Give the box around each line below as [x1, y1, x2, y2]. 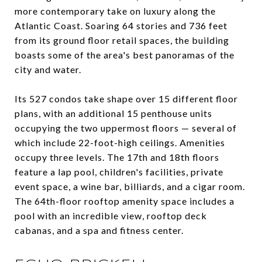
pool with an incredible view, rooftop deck [15, 210, 207, 222]
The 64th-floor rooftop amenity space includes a [15, 195, 235, 207]
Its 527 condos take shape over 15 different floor [15, 93, 238, 105]
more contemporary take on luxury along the [15, 5, 216, 17]
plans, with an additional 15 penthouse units [15, 108, 212, 119]
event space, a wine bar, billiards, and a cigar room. [15, 181, 245, 192]
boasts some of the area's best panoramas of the [15, 49, 235, 61]
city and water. [15, 64, 81, 75]
